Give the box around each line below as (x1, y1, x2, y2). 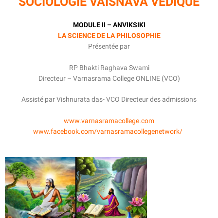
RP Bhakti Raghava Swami (69, 63, 149, 72)
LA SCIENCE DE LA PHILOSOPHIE (57, 31, 161, 39)
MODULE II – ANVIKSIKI (73, 20, 145, 29)
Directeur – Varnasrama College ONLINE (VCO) (38, 74, 180, 82)
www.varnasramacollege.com (64, 117, 154, 125)
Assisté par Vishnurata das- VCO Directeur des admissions (21, 95, 197, 104)
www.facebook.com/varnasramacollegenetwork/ (33, 127, 185, 136)
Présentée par (88, 42, 130, 50)
